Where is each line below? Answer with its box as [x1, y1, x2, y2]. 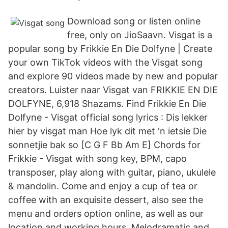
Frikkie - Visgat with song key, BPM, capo [8, 153, 187, 164]
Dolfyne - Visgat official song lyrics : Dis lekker [8, 112, 208, 123]
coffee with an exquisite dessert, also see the [8, 194, 203, 205]
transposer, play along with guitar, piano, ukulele [8, 167, 216, 178]
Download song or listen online [67, 16, 201, 26]
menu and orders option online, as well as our [8, 208, 204, 219]
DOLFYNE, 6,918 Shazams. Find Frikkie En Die [8, 98, 206, 109]
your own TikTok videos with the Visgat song [8, 57, 203, 68]
